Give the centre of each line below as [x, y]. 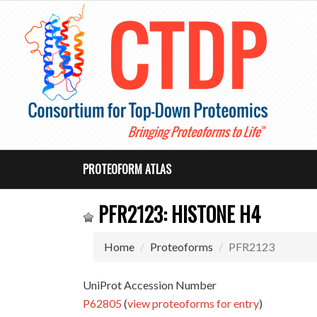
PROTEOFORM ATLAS [127, 169]
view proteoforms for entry [194, 303]
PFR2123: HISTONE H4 [178, 214]
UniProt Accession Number [150, 285]
